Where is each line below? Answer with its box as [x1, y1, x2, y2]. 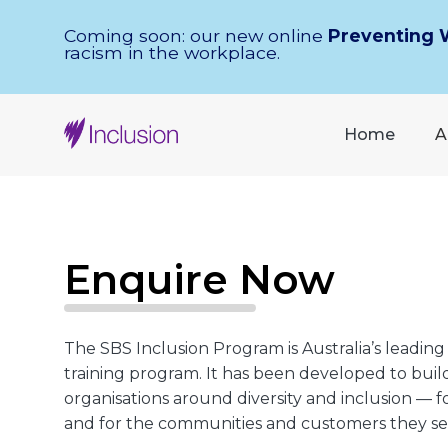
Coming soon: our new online [64, 25, 328, 47]
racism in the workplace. [64, 42, 280, 64]
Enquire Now [64, 255, 335, 305]
